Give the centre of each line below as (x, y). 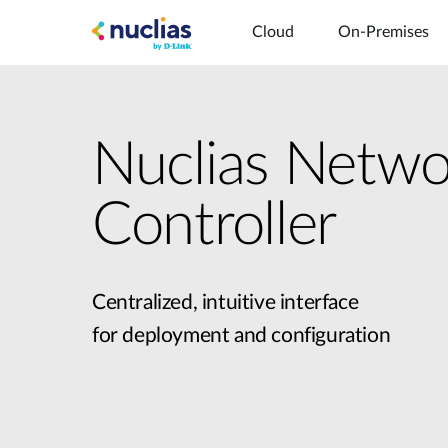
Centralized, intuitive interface (225, 302)
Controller (214, 226)
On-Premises (383, 32)
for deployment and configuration (241, 335)
